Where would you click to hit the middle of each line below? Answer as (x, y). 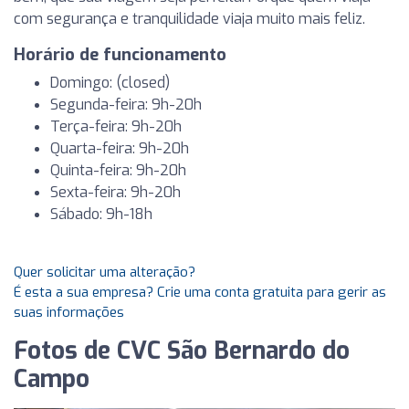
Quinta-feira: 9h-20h (118, 170)
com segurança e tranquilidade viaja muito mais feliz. (189, 19)
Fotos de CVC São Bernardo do (182, 351)
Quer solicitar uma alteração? (105, 272)
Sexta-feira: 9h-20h (115, 192)
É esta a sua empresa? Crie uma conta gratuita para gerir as (200, 292)
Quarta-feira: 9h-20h (120, 148)
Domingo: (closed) (110, 83)
